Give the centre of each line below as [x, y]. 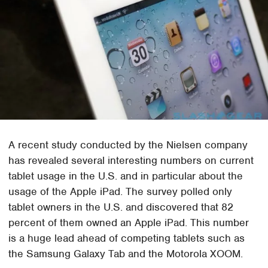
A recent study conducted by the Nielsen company [128, 144]
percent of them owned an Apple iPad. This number [129, 222]
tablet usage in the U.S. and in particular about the [126, 176]
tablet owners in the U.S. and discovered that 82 [121, 207]
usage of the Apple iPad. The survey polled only [121, 191]
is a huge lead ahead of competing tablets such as [127, 238]
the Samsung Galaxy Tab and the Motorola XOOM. [126, 253]
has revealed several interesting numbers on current [131, 160]
